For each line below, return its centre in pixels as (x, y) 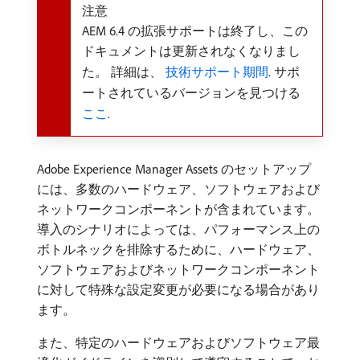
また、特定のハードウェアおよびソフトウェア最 (178, 342)
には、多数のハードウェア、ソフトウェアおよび (178, 189)
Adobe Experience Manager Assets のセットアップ (174, 169)
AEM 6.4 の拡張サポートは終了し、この (195, 31)
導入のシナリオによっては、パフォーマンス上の (178, 229)
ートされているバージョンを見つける (191, 92)
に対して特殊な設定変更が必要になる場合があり (178, 289)
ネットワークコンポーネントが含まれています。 (178, 209)
